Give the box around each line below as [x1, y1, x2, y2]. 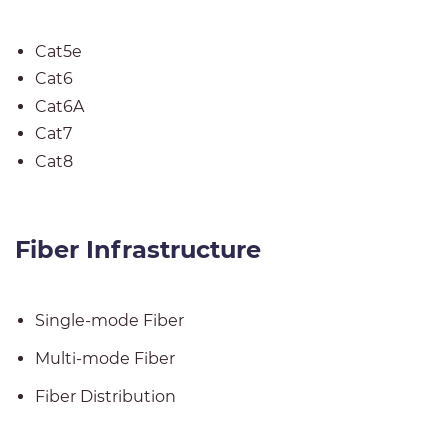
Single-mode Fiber [35, 311, 184, 330]
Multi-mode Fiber [35, 349, 175, 368]
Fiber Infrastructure [15, 235, 261, 264]
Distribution [80, 387, 176, 406]
